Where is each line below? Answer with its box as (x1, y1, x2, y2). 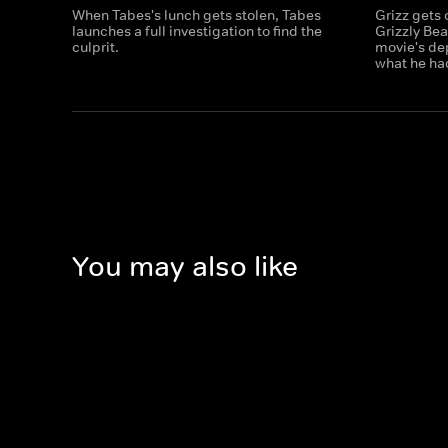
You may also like (72, 249, 298, 285)
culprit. (72, 38, 119, 56)
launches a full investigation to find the (72, 22, 322, 40)
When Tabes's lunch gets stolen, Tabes (72, 6, 321, 24)
